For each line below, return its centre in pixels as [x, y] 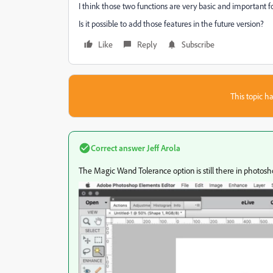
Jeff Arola [163, 148]
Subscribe [198, 44]
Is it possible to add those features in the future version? [171, 23]
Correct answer [118, 148]
